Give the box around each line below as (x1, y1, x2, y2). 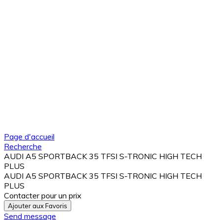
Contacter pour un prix (4, 191, 82, 200)
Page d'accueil (4, 132, 55, 141)
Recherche (4, 141, 42, 151)
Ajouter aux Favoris (8, 202, 67, 210)
